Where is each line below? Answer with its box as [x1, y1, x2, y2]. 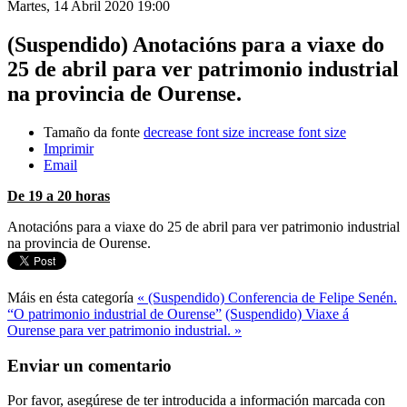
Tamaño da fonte [44, 124, 140, 140]
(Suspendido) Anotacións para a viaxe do [7, 32, 384, 56]
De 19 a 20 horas [7, 187, 110, 203]
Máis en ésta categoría [7, 289, 134, 305]
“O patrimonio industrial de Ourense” [7, 305, 222, 322]
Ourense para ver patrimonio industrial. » [7, 322, 242, 338]
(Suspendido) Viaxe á [225, 305, 349, 322]
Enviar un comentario [7, 355, 172, 375]
